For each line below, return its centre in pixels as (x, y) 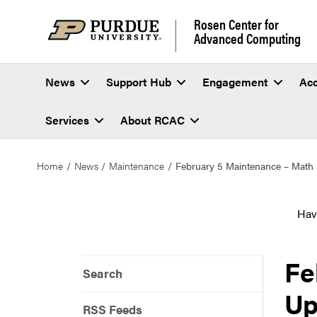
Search (103, 273)
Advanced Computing (247, 38)
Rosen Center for (236, 23)
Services (67, 120)
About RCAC (152, 120)
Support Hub (139, 82)
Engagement (235, 82)
